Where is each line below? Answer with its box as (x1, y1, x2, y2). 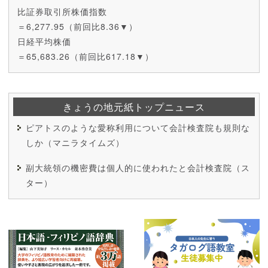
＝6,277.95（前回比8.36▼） (17, 20, 138, 32)
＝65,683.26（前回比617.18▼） (17, 50, 154, 62)
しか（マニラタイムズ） (26, 136, 124, 148)
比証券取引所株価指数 (17, 5, 107, 17)
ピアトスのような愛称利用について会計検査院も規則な (26, 121, 250, 133)
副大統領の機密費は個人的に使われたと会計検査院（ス (26, 161, 250, 173)
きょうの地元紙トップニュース (63, 99, 205, 114)
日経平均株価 (17, 35, 71, 47)
